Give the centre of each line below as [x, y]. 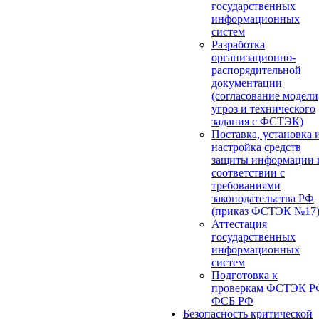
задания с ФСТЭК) [257, 121]
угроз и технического [263, 109]
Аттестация [239, 224]
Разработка [238, 45]
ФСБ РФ [232, 301]
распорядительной [256, 70]
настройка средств [256, 147]
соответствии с [248, 173]
